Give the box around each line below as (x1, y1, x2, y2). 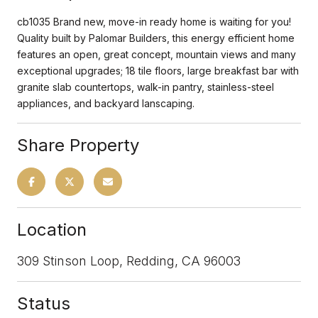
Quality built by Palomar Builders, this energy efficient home (17, 31, 295, 44)
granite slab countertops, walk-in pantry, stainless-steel (17, 80, 274, 93)
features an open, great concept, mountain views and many (17, 48, 296, 60)
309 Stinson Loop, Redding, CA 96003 (17, 253, 241, 268)
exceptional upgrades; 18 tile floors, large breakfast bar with (17, 64, 299, 77)
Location (17, 219, 87, 240)
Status (17, 292, 70, 314)
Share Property (17, 134, 139, 155)
